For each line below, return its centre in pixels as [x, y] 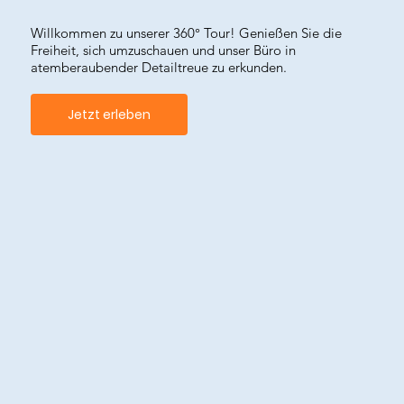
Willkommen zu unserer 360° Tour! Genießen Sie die [186, 33]
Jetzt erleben [109, 114]
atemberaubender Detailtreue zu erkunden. [158, 68]
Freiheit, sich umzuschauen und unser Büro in [163, 50]
